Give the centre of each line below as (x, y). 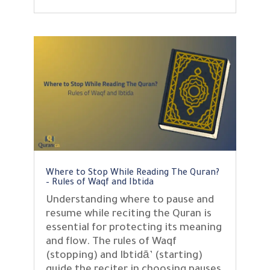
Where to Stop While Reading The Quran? (132, 173)
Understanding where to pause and (130, 201)
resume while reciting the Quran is (128, 215)
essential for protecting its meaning (133, 228)
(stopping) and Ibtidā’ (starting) (124, 256)
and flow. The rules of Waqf (111, 242)
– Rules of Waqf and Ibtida (99, 183)
